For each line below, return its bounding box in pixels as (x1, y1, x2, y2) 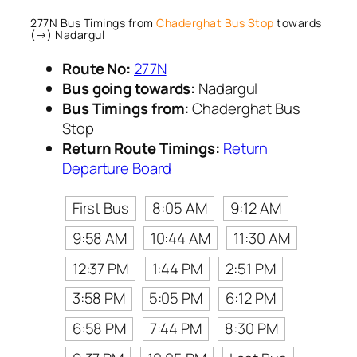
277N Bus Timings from (30, 14, 156, 30)
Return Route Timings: (62, 138, 220, 159)
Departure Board (62, 158, 171, 179)
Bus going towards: (62, 78, 196, 100)
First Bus (72, 197, 129, 218)
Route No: (62, 58, 131, 80)
